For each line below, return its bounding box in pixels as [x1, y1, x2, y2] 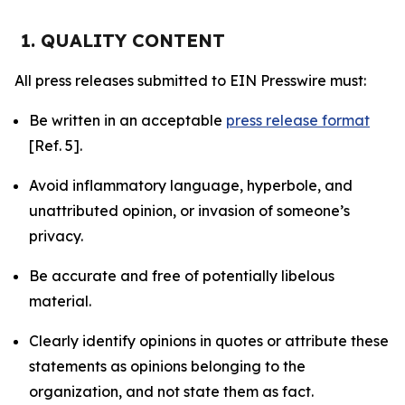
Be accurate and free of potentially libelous [29, 267, 334, 285]
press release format [226, 111, 370, 129]
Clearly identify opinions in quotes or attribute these [29, 332, 389, 350]
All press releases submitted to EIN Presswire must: [14, 71, 366, 89]
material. [29, 292, 91, 310]
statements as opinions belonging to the [29, 357, 306, 375]
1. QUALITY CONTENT [21, 29, 225, 52]
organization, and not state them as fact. [29, 382, 314, 400]
